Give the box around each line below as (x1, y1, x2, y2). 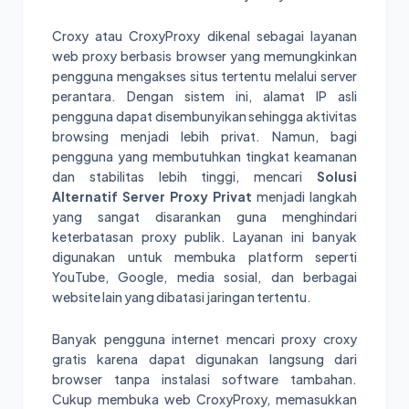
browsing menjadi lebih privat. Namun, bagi (52, 127, 357, 144)
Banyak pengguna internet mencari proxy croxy (52, 330, 357, 347)
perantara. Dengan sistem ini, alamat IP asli (52, 87, 357, 104)
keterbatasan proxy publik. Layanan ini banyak (52, 227, 357, 245)
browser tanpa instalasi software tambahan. (52, 370, 357, 387)
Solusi (317, 167, 357, 184)
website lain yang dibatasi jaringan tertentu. (52, 288, 311, 305)
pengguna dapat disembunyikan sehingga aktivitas (52, 107, 357, 124)
